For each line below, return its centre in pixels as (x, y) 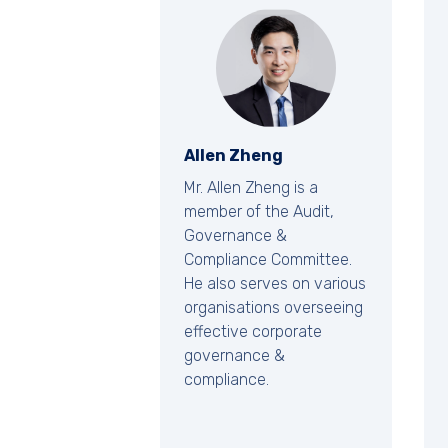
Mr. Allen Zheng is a (251, 188)
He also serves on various (275, 284)
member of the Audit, (259, 212)
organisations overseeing (273, 308)
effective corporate (253, 332)
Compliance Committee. (268, 260)
